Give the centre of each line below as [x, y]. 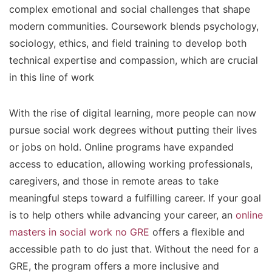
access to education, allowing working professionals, [131, 164]
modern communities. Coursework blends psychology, [134, 26]
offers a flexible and [197, 232]
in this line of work [52, 77]
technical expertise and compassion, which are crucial [134, 60]
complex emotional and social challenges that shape [130, 9]
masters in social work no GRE [79, 232]
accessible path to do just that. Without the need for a [134, 249]
